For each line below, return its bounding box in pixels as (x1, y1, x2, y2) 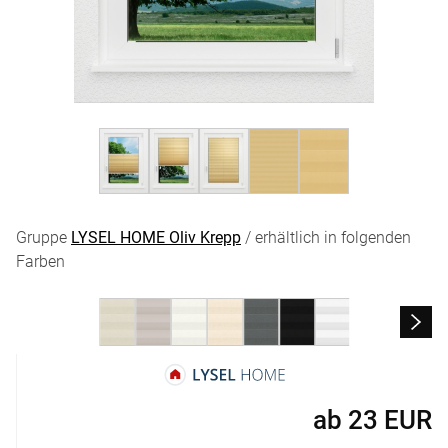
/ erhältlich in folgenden (241, 228, 411, 248)
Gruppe (16, 228, 71, 248)
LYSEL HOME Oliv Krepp (71, 228, 241, 248)
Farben (16, 252, 65, 272)
